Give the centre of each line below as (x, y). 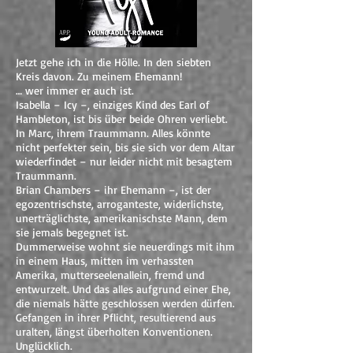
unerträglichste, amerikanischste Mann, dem (122, 218)
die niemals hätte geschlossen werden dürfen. (125, 303)
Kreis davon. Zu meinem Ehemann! (99, 76)
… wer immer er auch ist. (75, 90)
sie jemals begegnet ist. (72, 232)
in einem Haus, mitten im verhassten (105, 260)
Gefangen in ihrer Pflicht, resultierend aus (116, 317)
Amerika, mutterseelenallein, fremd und (110, 275)
